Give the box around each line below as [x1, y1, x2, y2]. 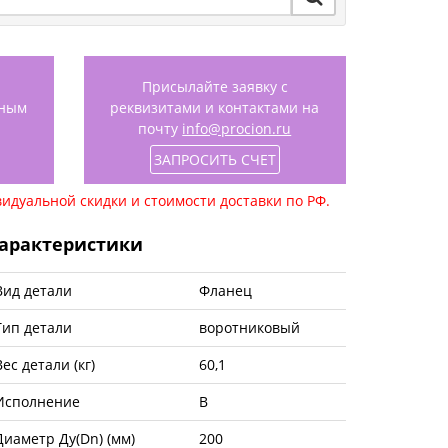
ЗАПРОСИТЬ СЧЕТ [153, 149, 276, 169]
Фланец [199, 281, 252, 301]
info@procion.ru [182, 118, 292, 138]
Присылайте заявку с [141, 76, 288, 96]
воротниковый [199, 318, 300, 338]
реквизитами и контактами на [110, 97, 320, 117]
